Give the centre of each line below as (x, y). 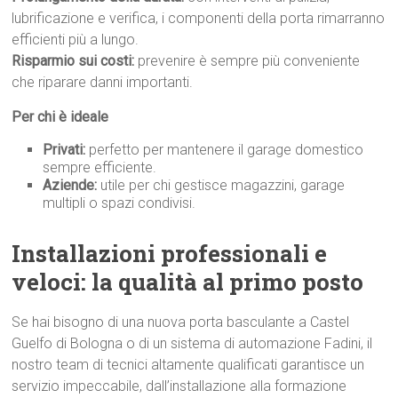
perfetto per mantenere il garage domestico (225, 150)
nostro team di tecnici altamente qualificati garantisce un (188, 365)
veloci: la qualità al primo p (164, 282)
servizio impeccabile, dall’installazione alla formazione (179, 386)
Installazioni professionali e (170, 253)
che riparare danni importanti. (103, 82)
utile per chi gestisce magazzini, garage (221, 185)
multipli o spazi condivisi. (119, 203)
